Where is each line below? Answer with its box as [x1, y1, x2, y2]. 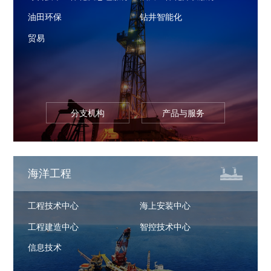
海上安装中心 [140, 201, 191, 211]
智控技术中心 [140, 221, 191, 232]
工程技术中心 [28, 201, 79, 211]
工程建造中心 [28, 221, 79, 232]
